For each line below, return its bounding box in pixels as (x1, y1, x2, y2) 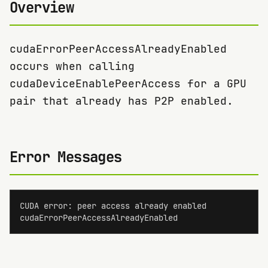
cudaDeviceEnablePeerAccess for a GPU (10, 77, 246, 90)
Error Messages (10, 148, 122, 166)
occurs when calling (10, 59, 135, 73)
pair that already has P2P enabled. (10, 94, 233, 108)
